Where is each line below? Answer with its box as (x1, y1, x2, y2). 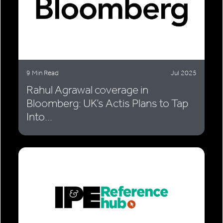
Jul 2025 (171, 69, 197, 78)
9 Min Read (26, 69, 59, 78)
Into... (26, 110, 52, 124)
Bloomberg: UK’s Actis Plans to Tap (26, 97, 188, 111)
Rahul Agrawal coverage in (26, 83, 148, 97)
